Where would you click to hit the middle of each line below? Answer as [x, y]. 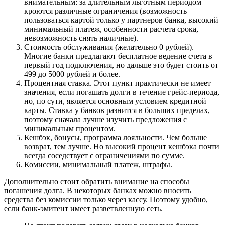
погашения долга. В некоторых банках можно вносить [98, 190]
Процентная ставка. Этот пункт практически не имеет [118, 83]
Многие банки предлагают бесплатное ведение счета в [118, 56]
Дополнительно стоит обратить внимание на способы [97, 181]
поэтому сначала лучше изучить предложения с [105, 119]
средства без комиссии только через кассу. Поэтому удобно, [106, 199]
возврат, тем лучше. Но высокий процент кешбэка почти [122, 146]
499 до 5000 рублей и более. [72, 74]
